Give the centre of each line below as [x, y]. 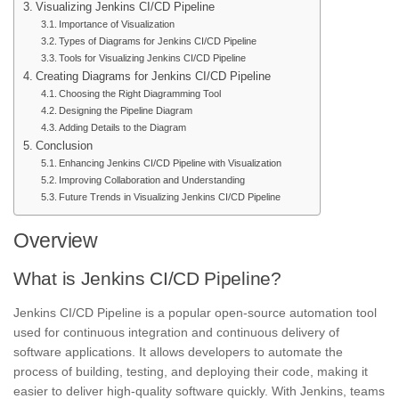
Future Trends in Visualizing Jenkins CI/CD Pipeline [170, 197]
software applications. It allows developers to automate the [178, 352]
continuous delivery [273, 333]
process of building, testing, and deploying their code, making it [191, 372]
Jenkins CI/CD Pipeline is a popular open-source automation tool [195, 313]
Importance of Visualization [117, 24]
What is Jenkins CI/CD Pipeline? [147, 279]
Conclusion [64, 146]
